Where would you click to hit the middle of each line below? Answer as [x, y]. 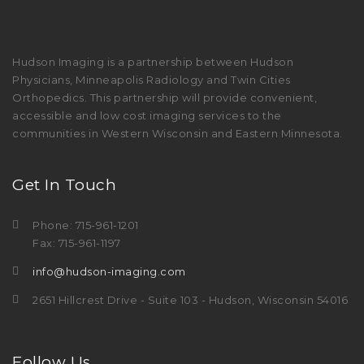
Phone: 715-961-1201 [86, 225]
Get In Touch [64, 185]
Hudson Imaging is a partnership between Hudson [153, 62]
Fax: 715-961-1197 [77, 243]
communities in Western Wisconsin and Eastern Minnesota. [178, 134]
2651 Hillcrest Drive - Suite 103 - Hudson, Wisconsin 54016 [190, 300]
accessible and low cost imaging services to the [147, 116]
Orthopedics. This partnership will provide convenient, [165, 98]
